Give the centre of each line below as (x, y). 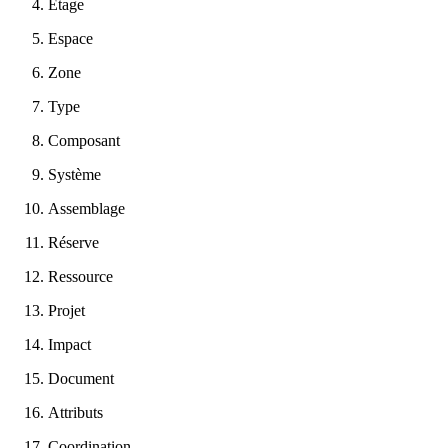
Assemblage (86, 208)
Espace (70, 38)
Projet (66, 310)
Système (74, 174)
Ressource (80, 276)
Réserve (73, 242)
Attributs (75, 412)
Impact (69, 344)
